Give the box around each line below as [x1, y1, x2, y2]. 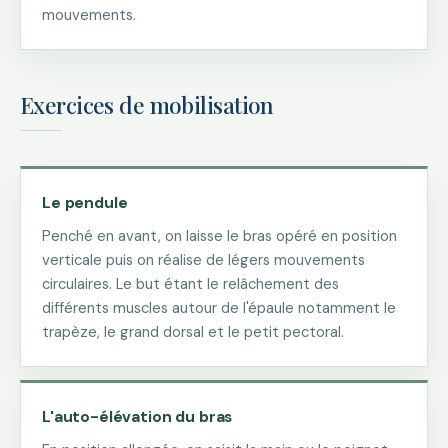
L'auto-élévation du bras [42, 406, 233, 427]
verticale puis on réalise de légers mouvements [42, 250, 365, 270]
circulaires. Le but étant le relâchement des [42, 274, 339, 294]
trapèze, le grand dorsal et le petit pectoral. [42, 322, 344, 342]
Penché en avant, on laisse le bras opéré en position [42, 226, 397, 246]
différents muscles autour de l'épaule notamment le [42, 298, 396, 318]
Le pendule [42, 192, 128, 213]
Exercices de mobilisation [20, 89, 274, 120]
